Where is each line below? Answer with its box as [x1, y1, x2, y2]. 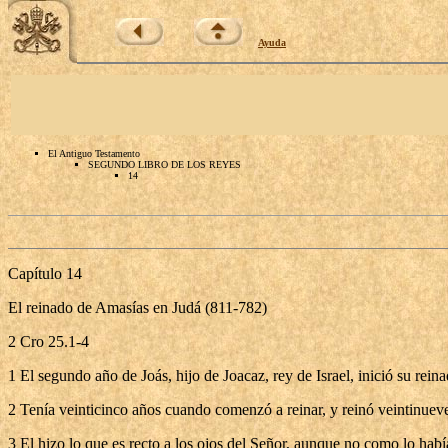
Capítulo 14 [8, 265, 82, 282]
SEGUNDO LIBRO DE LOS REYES [88, 159, 241, 170]
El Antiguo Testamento [48, 148, 140, 159]
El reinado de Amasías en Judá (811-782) [8, 299, 267, 316]
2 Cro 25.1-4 [8, 333, 89, 350]
